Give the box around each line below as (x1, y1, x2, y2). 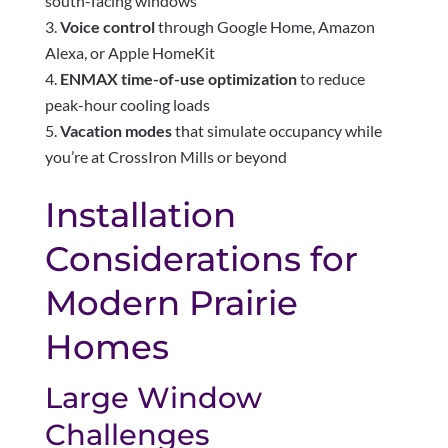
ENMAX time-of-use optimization (59, 69, 297, 89)
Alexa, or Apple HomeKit (44, 43, 215, 63)
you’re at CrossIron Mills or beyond (44, 147, 287, 167)
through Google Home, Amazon (154, 17, 375, 37)
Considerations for (44, 238, 358, 281)
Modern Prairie (44, 282, 298, 325)
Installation (44, 194, 236, 237)
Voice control (59, 17, 155, 37)
